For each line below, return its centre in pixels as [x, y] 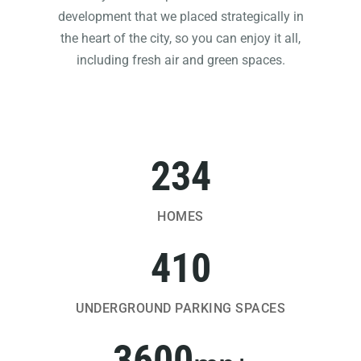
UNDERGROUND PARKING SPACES [180, 308]
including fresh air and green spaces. [180, 60]
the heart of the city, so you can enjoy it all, [180, 38]
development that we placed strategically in [180, 17]
